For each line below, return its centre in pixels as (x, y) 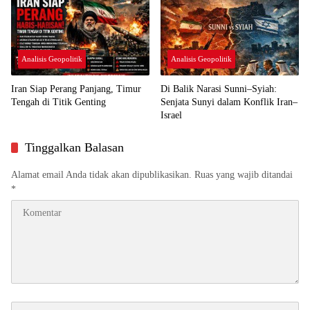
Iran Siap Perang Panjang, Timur (76, 89)
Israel (171, 115)
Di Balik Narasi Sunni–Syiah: (219, 89)
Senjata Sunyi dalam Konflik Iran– (229, 102)
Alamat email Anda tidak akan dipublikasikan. (101, 174)
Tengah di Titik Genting (58, 102)
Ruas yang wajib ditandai (244, 174)
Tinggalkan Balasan (74, 147)
